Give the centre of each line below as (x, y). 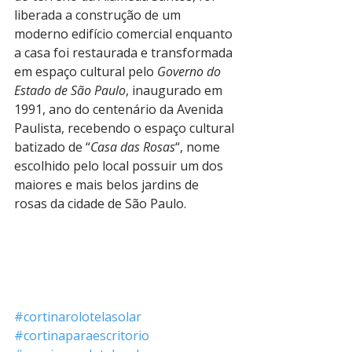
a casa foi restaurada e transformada (125, 53)
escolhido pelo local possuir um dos (120, 166)
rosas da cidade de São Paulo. (100, 203)
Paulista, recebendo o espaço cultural (126, 128)
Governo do (191, 71)
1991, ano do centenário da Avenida (120, 109)
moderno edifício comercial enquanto (125, 34)
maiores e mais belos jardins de (108, 185)
